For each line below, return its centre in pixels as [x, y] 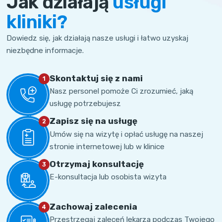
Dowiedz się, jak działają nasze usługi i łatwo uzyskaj [98, 38]
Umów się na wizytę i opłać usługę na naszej [126, 134]
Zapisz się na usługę [93, 121]
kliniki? [37, 22]
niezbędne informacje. [45, 51]
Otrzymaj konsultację [96, 164]
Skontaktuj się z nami [96, 78]
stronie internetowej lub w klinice [107, 146]
